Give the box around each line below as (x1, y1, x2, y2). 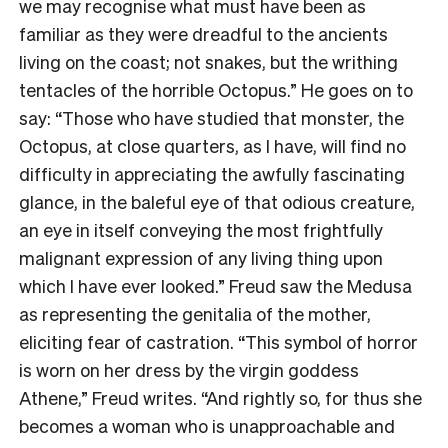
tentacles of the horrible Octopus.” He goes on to (19, 77, 413, 101)
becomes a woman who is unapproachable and (19, 413, 395, 437)
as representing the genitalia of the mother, (19, 301, 371, 325)
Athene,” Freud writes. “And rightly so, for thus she (19, 385, 422, 409)
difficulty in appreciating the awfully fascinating (19, 161, 405, 185)
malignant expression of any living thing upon (19, 245, 383, 269)
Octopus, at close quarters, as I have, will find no (19, 133, 406, 157)
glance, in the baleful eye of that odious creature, (19, 189, 415, 213)
